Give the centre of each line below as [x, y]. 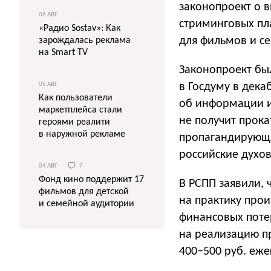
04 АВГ [49, 166]
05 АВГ [48, 84]
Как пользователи [76, 98]
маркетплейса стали [80, 110]
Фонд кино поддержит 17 [91, 180]
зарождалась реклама [85, 41]
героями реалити [74, 122]
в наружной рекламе [82, 134]
